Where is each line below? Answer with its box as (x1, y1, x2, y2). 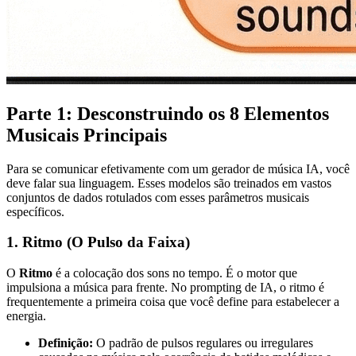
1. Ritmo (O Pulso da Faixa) (6, 234, 190, 251)
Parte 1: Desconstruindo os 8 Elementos (6, 103, 329, 124)
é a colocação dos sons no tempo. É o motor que (52, 265, 297, 280)
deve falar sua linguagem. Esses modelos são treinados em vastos (6, 176, 331, 190)
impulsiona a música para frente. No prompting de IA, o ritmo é (6, 280, 324, 294)
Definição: (38, 335, 93, 350)
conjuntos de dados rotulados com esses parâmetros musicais (6, 190, 309, 204)
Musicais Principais (6, 124, 167, 145)
